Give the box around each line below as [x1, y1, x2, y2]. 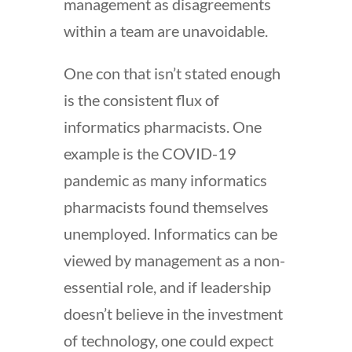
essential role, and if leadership [63, 277, 271, 296]
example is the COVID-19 [63, 143, 236, 163]
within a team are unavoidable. [63, 20, 268, 40]
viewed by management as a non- [63, 250, 285, 269]
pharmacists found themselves [63, 196, 269, 216]
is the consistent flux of [63, 90, 219, 109]
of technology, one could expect [63, 330, 273, 350]
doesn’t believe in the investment [63, 303, 283, 323]
